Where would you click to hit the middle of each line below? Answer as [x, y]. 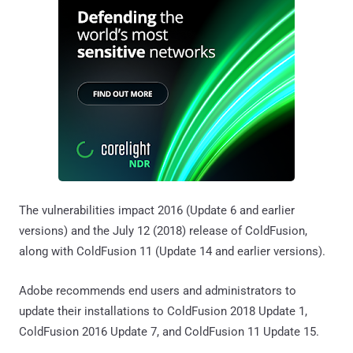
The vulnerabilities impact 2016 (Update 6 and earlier [157, 210]
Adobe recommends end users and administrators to [158, 290]
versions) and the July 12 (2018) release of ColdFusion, [163, 230]
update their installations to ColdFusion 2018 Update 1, [163, 311]
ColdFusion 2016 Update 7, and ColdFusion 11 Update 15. [169, 331]
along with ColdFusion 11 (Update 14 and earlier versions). [172, 251]
